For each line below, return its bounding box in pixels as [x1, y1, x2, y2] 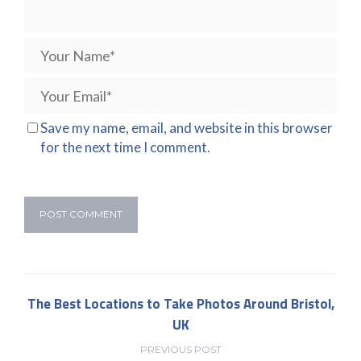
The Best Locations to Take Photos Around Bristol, [27, 293, 334, 314]
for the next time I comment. [40, 138, 210, 156]
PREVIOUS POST [139, 342, 222, 355]
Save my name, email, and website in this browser [40, 118, 333, 136]
